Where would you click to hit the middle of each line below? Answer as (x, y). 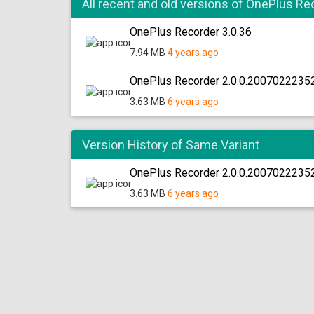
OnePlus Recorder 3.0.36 (191, 32)
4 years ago (193, 53)
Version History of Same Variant (171, 145)
